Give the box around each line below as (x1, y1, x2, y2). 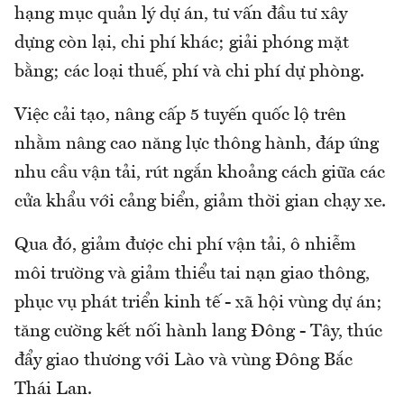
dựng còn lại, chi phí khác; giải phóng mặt (14, 34, 349, 53)
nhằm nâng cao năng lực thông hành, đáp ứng (14, 135, 379, 154)
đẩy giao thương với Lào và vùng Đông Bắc (14, 352, 353, 371)
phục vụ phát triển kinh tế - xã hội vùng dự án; (14, 294, 382, 313)
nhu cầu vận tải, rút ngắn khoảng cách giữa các (14, 164, 385, 183)
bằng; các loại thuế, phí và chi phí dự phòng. (14, 63, 364, 82)
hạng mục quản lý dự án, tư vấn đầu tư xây (14, 5, 347, 24)
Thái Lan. (14, 381, 92, 399)
